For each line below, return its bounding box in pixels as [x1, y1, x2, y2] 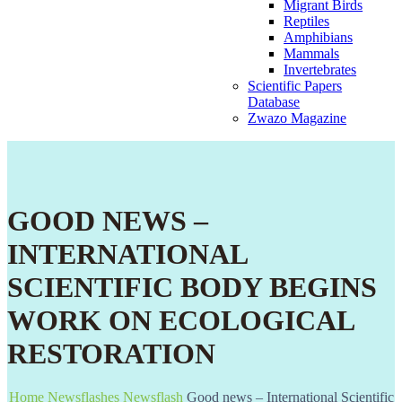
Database [248, 93, 301, 109]
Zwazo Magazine [248, 109, 347, 126]
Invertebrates [284, 61, 357, 77]
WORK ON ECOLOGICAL [7, 303, 354, 336]
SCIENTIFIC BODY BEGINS [7, 270, 377, 303]
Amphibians [284, 29, 354, 45]
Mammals [284, 45, 340, 61]
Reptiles [284, 13, 330, 29]
